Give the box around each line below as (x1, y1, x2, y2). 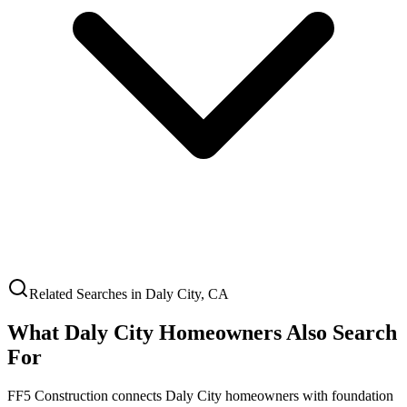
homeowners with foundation (222, 387, 393, 403)
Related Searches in (29, 286, 145, 302)
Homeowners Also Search (154, 320, 397, 344)
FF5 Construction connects (7, 387, 165, 403)
